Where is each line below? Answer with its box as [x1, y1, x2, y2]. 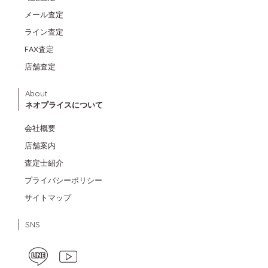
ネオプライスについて [25, 99, 103, 109]
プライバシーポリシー [25, 175, 102, 185]
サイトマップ [25, 192, 71, 202]
